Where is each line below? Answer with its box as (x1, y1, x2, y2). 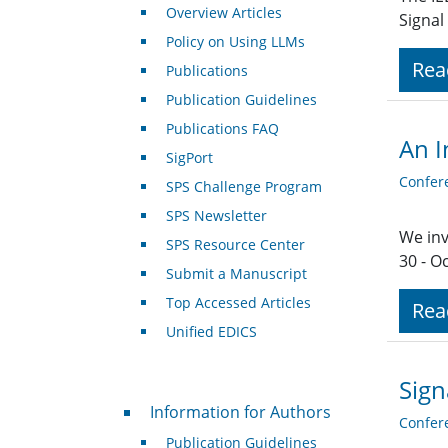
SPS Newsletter (165, 206, 267, 226)
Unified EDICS (165, 322, 257, 342)
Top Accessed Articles (165, 293, 311, 313)
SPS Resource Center (165, 235, 305, 255)
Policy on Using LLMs (165, 32, 305, 52)
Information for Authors (149, 401, 331, 424)
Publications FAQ (165, 119, 279, 139)
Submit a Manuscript (165, 264, 307, 284)
